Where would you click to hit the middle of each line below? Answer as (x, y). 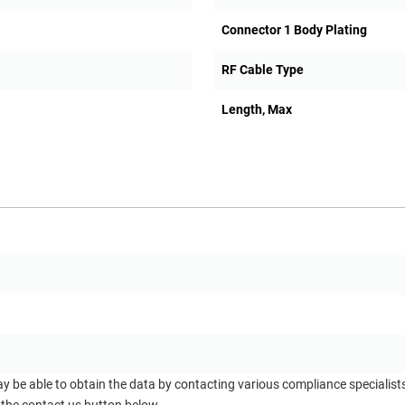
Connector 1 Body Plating (294, 30)
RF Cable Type (262, 70)
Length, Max (256, 110)
